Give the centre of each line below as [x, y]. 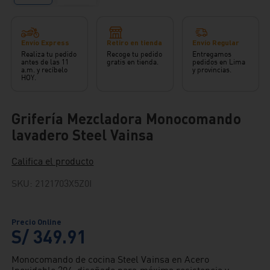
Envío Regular [216, 42]
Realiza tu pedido [49, 54]
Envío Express [46, 42]
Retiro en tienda [135, 42]
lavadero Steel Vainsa [83, 134]
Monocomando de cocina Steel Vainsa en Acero [110, 259]
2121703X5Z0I [64, 183]
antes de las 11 [45, 61]
